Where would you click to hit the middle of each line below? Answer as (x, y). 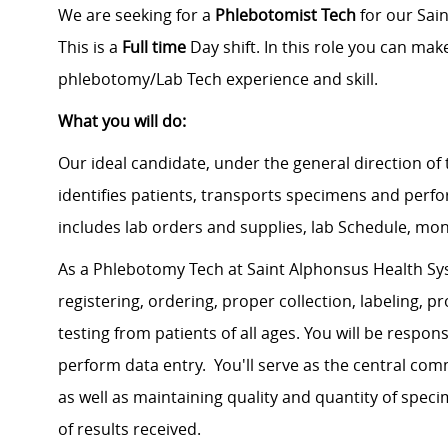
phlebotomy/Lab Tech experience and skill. (218, 79)
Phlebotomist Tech (285, 15)
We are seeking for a (136, 15)
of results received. (129, 429)
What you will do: (122, 121)
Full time (152, 47)
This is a (88, 47)
